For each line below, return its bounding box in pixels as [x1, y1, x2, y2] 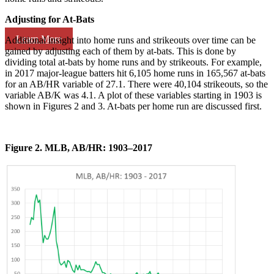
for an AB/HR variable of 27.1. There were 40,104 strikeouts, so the [5, 79, 268, 90]
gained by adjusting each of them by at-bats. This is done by [5, 46, 236, 57]
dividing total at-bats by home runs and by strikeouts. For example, [5, 57, 262, 68]
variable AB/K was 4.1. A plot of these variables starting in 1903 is [5, 90, 262, 101]
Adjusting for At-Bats [5, 14, 94, 25]
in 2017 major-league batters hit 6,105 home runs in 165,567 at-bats [5, 68, 265, 79]
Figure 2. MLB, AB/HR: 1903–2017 [5, 143, 152, 154]
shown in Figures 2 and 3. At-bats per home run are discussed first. [5, 101, 262, 112]
